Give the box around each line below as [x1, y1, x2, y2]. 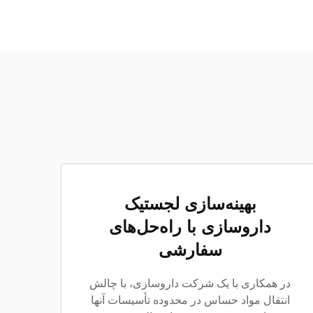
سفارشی [158, 240, 222, 260]
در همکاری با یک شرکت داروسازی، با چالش [89, 277, 291, 290]
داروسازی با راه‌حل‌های [109, 217, 271, 237]
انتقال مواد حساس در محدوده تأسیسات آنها [90, 293, 290, 307]
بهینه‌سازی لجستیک [124, 194, 256, 214]
